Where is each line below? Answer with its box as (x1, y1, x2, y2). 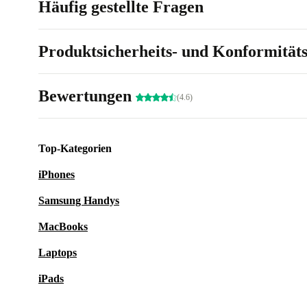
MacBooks (38, 221, 88, 232)
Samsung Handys (38, 195, 119, 206)
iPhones (38, 169, 75, 180)
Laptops (38, 247, 77, 258)
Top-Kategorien (38, 143, 112, 154)
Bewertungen (38, 87, 136, 105)
